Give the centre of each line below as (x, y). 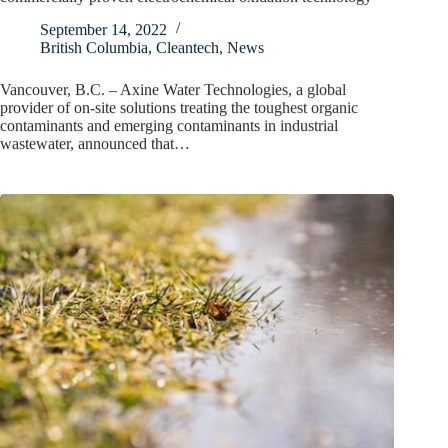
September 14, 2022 (103, 29)
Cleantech (187, 47)
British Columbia (94, 47)
